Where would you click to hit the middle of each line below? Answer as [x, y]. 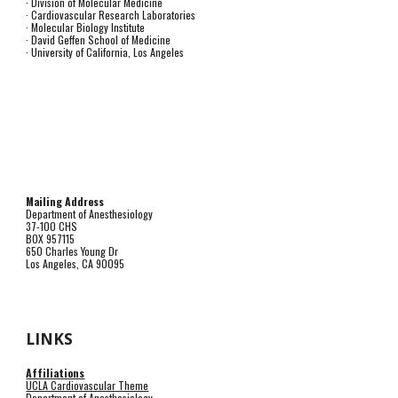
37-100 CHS [52, 226]
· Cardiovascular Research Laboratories [111, 15]
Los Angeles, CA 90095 [76, 263]
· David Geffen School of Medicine [99, 40]
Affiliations [56, 373]
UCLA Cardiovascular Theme [88, 385]
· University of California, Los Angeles [105, 52]
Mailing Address [65, 201]
